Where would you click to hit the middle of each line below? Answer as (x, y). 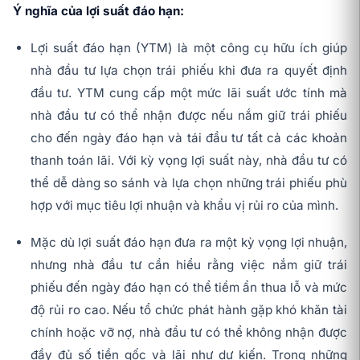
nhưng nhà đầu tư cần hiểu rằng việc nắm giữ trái (189, 265)
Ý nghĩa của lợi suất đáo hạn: (98, 11)
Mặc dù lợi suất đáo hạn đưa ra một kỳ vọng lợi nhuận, (189, 243)
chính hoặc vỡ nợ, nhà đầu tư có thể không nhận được (189, 333)
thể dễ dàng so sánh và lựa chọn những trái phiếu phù (189, 183)
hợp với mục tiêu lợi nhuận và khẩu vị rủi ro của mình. (184, 206)
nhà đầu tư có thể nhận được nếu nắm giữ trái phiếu (189, 116)
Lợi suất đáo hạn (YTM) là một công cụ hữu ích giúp (189, 48)
